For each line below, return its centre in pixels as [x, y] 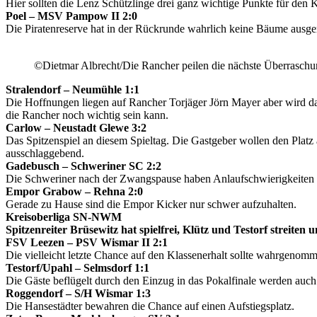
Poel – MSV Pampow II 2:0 [71, 16]
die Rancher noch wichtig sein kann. [87, 115]
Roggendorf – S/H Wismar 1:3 [78, 293]
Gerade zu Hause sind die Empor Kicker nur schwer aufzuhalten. [151, 204]
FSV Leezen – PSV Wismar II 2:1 [87, 242]
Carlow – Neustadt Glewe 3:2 [76, 127]
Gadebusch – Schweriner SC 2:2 [83, 166]
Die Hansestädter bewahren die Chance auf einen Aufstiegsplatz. [150, 306]
